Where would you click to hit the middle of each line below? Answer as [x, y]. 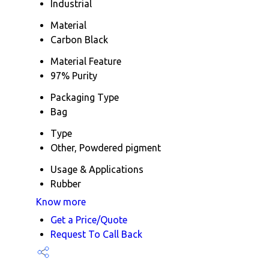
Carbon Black [79, 39]
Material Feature [86, 61]
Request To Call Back [96, 234]
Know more [61, 201]
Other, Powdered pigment [106, 147]
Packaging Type [85, 97]
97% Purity [74, 75]
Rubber [66, 183]
